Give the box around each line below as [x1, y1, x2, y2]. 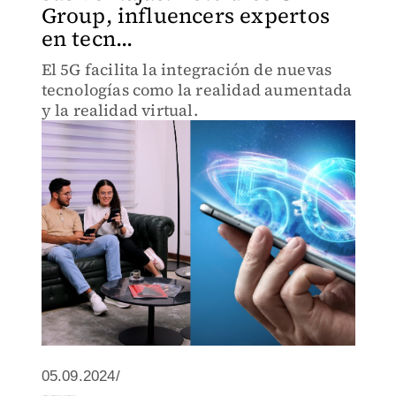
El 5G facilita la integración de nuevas [41, 58, 332, 80]
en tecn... [41, 24, 133, 53]
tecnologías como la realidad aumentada [41, 79, 353, 101]
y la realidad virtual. [41, 99, 198, 121]
